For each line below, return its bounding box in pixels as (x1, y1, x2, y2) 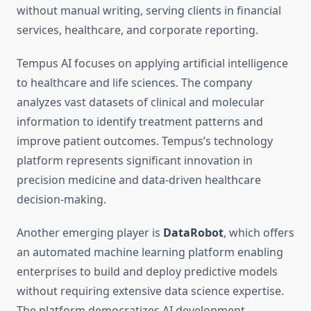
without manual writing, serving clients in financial (17, 3, 281, 19)
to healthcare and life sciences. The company (17, 75, 252, 91)
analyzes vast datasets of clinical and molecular (17, 94, 264, 110)
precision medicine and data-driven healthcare (17, 172, 261, 188)
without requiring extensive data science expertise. (17, 283, 284, 299)
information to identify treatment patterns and (17, 114, 263, 130)
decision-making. (17, 192, 106, 208)
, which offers (224, 225, 294, 241)
